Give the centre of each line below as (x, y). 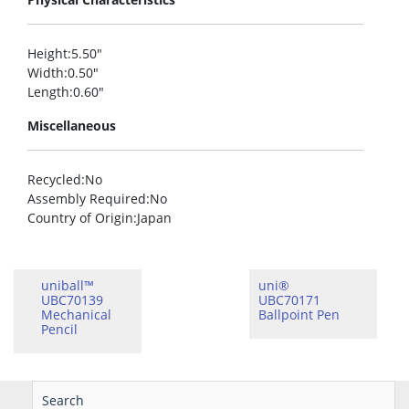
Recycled (54, 180)
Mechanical (76, 315)
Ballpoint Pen (299, 315)
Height (47, 54)
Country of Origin (80, 218)
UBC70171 (289, 300)
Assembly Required (87, 199)
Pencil (59, 330)
